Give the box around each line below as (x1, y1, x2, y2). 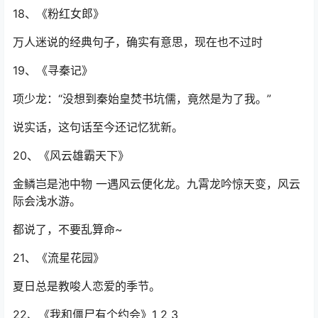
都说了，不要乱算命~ (13, 222, 123, 237)
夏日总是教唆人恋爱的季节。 (13, 279, 160, 294)
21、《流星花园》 (13, 251, 104, 265)
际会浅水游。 (13, 194, 81, 209)
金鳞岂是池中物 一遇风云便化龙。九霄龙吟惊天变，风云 (13, 177, 300, 192)
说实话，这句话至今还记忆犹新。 (13, 120, 183, 135)
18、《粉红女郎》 (13, 6, 104, 21)
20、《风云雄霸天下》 (13, 148, 129, 163)
